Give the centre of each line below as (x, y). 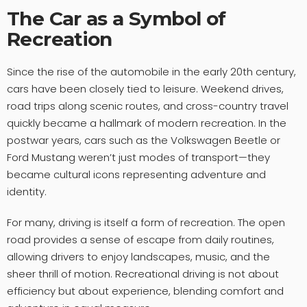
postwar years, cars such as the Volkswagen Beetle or (144, 140)
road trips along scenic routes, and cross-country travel (148, 106)
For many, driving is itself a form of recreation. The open (146, 222)
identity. (27, 191)
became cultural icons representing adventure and (136, 174)
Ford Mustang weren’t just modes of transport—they (138, 157)
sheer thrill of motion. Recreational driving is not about (143, 273)
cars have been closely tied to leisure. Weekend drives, (145, 88)
